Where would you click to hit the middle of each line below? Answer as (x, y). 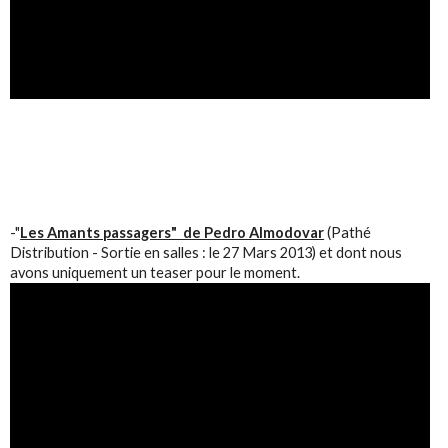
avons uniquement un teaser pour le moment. (155, 272)
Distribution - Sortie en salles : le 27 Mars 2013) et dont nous (206, 252)
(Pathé (348, 232)
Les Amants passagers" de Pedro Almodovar (172, 232)
